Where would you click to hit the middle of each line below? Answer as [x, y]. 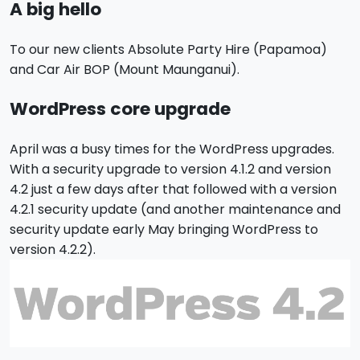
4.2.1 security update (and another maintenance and [175, 210]
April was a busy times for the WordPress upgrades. [172, 149]
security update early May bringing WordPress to [164, 230]
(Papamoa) [290, 50]
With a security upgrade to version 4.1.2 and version [170, 170]
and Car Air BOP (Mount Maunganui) [123, 70]
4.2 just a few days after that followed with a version [173, 190]
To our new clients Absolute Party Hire [131, 50]
